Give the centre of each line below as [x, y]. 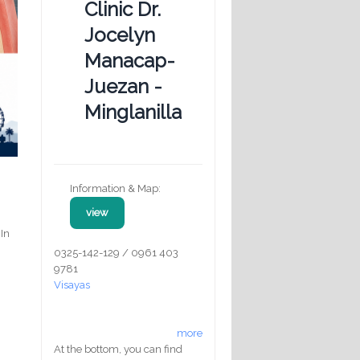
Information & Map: [115, 188]
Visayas [72, 284]
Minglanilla [133, 112]
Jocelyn [120, 35]
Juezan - [123, 86]
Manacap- [130, 60]
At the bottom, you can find [118, 349]
